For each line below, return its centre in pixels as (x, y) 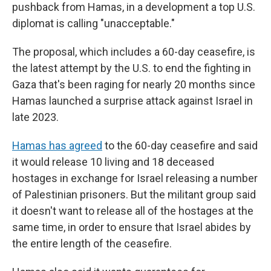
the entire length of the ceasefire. (92, 243)
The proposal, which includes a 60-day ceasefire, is (134, 52)
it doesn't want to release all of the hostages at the (133, 211)
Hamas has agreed (57, 145)
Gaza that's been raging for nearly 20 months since (134, 84)
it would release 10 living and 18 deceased (113, 162)
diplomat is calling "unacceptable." (93, 23)
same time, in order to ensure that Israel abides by (132, 227)
